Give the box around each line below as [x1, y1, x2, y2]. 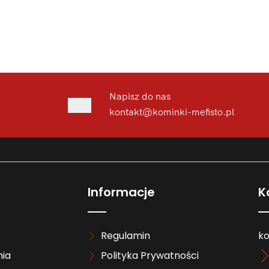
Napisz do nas [109, 90, 171, 103]
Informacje [87, 184, 155, 201]
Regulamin [101, 228, 150, 243]
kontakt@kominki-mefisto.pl [109, 106, 235, 118]
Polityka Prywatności [101, 248, 199, 262]
